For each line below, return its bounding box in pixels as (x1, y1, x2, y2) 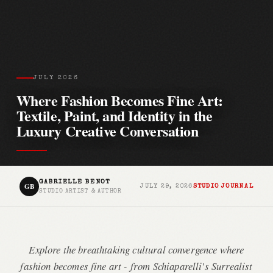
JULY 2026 (33, 74, 79, 81)
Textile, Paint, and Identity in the (16, 104, 213, 126)
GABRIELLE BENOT (39, 178, 110, 185)
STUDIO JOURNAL (193, 183, 253, 190)
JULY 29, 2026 (140, 183, 193, 190)
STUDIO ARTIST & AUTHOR (39, 188, 122, 194)
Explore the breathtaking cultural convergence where (29, 243, 244, 257)
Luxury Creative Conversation (16, 119, 199, 141)
